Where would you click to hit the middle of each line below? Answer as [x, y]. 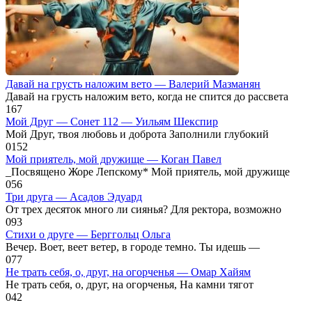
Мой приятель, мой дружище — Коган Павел [114, 159]
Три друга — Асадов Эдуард [74, 196]
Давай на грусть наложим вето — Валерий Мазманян [133, 84]
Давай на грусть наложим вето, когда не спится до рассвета [147, 96]
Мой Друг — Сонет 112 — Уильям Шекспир [112, 121]
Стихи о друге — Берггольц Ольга [88, 234]
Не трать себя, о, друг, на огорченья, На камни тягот [130, 284]
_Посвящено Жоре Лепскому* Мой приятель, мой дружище [148, 171]
